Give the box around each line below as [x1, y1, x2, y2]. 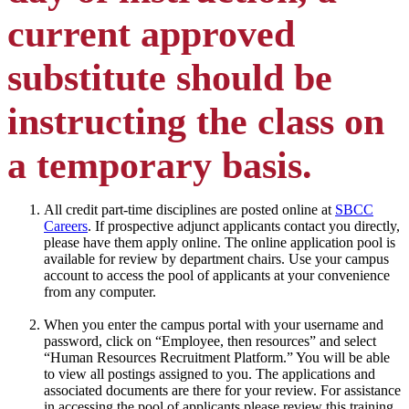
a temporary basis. [7, 144, 312, 187]
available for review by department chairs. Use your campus [44, 251, 389, 267]
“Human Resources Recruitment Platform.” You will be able [44, 350, 390, 366]
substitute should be [7, 57, 332, 100]
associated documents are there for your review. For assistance [44, 383, 401, 399]
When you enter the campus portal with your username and [44, 317, 383, 333]
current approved [7, 13, 295, 56]
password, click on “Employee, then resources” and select [44, 333, 376, 350]
